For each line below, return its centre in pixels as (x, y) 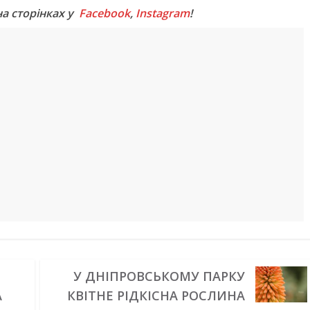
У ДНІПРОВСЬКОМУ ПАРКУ (159, 276)
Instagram (163, 13)
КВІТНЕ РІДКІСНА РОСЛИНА (156, 295)
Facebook (104, 13)
